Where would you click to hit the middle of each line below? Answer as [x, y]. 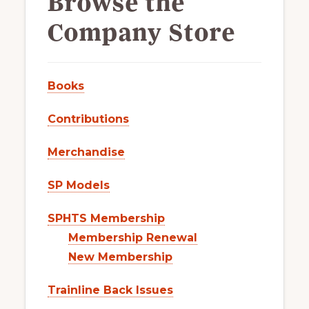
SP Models [78, 185]
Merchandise [86, 152]
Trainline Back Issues [110, 290]
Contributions [88, 119]
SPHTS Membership [106, 218]
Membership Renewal [132, 237]
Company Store [141, 33]
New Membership [120, 257]
